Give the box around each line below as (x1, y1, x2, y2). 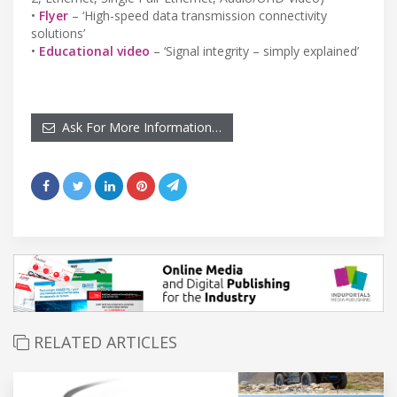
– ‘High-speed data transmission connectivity (68, 6, 327, 24)
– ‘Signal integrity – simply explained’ (150, 42, 359, 59)
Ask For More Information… (55, 118, 222, 136)
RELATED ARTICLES (29, 331, 177, 353)
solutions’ (31, 24, 85, 42)
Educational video (39, 42, 150, 59)
